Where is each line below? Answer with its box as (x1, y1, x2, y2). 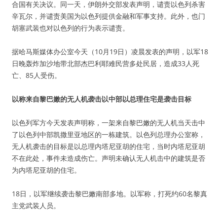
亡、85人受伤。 (12, 71, 61, 80)
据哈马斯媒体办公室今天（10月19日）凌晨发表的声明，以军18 (12, 47, 208, 56)
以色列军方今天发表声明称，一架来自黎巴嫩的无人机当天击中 (12, 118, 205, 127)
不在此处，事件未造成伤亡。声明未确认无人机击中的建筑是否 (12, 153, 205, 163)
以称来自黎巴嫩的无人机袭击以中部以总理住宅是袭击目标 (12, 94, 191, 104)
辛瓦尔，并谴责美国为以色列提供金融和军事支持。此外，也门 (12, 11, 205, 21)
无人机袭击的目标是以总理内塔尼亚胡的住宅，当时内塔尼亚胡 (12, 142, 205, 151)
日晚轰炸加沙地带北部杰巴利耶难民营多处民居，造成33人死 (12, 59, 199, 68)
